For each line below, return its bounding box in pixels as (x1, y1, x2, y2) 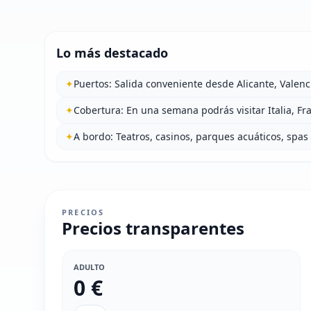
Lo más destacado (56, 44, 168, 61)
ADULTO (74, 261, 105, 272)
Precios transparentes (62, 216, 244, 239)
